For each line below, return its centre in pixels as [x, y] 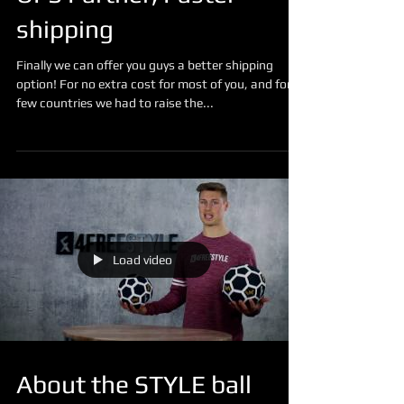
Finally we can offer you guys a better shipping [145, 101]
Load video [142, 296]
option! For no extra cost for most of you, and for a [159, 120]
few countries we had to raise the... [115, 139]
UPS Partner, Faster [126, 30]
